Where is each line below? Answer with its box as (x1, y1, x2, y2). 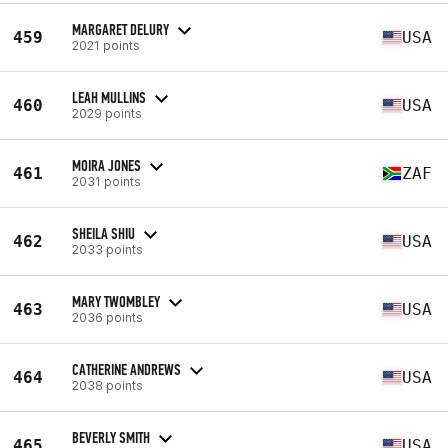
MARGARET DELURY (72, 19, 169, 39)
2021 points (72, 37, 140, 53)
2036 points (72, 309, 143, 325)
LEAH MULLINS (72, 87, 146, 107)
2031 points (72, 173, 141, 189)
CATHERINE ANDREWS (72, 359, 181, 379)
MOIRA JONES (72, 155, 141, 175)
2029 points (72, 105, 142, 121)
